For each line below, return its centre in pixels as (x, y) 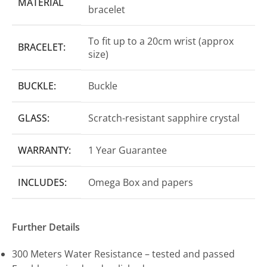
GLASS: (34, 118)
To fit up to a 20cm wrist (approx (161, 41)
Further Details (46, 227)
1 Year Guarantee (128, 150)
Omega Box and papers (141, 182)
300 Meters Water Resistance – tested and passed (123, 254)
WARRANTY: (44, 150)
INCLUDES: (42, 182)
